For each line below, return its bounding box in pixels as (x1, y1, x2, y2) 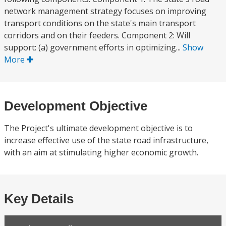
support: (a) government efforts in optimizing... (4, 42, 183, 53)
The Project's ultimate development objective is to (4, 123, 193, 134)
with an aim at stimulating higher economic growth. (4, 147, 198, 158)
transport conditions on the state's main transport (4, 18, 196, 29)
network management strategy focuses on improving (4, 6, 206, 17)
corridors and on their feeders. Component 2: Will (4, 30, 190, 41)
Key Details (4, 191, 74, 206)
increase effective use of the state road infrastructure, (4, 135, 208, 146)
